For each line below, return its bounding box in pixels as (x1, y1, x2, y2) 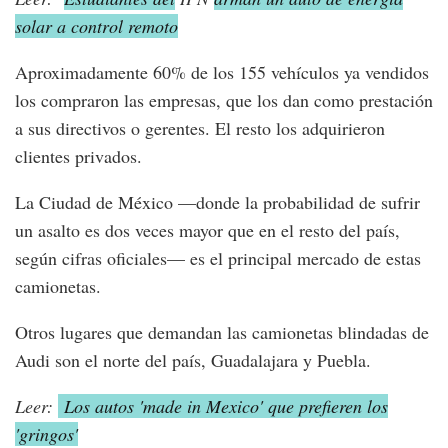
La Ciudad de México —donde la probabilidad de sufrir (15, 189, 420, 214)
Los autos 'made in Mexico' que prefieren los (58, 393, 388, 418)
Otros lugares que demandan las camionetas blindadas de (15, 319, 429, 344)
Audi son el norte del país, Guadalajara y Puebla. (15, 347, 371, 372)
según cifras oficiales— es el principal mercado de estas (15, 245, 421, 270)
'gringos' (15, 421, 78, 446)
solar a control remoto (15, 13, 178, 38)
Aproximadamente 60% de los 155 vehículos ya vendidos (15, 59, 429, 84)
